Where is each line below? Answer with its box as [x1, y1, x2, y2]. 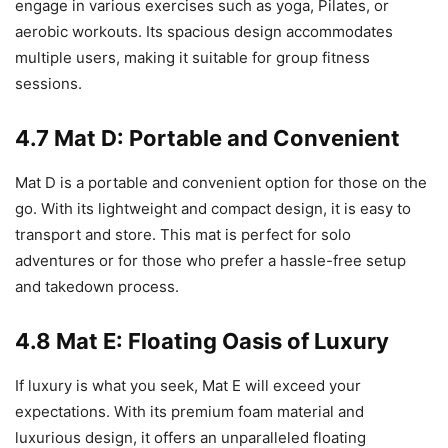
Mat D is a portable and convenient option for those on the [15, 173, 427, 193]
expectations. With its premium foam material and [15, 402, 364, 422]
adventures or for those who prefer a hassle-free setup [15, 251, 406, 271]
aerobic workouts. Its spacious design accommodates [15, 22, 393, 42]
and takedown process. [15, 277, 179, 297]
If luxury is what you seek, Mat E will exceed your [15, 376, 361, 396]
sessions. [15, 74, 82, 94]
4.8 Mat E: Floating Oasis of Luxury [15, 328, 389, 355]
